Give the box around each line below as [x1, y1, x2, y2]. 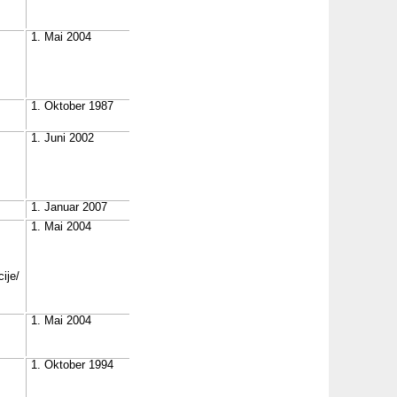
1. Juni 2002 [31, 132, 94, 144]
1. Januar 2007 [31, 201, 107, 214]
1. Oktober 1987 [31, 100, 113, 113]
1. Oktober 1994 [31, 359, 113, 371]
